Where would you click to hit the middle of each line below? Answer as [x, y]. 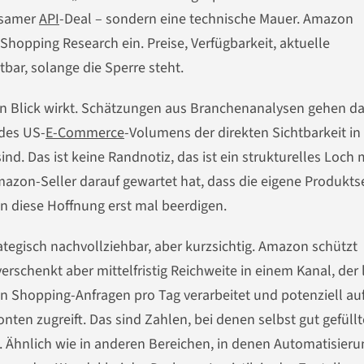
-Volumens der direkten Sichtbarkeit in [243, 133]
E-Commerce [85, 133]
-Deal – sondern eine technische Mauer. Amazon [206, 19]
